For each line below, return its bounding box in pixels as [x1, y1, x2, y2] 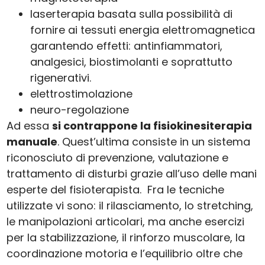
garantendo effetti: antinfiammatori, [30, 38, 223, 54]
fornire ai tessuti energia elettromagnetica [30, 22, 256, 38]
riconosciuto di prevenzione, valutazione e [7, 150, 229, 166]
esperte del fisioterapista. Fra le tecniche [7, 182, 225, 198]
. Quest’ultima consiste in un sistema [57, 134, 251, 150]
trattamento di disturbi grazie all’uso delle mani [7, 166, 257, 182]
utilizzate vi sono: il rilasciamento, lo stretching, [7, 198, 254, 214]
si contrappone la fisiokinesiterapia [52, 118, 253, 134]
